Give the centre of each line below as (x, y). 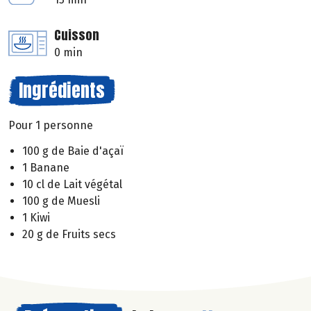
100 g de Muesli (61, 201)
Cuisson (77, 35)
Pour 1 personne (51, 126)
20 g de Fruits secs (69, 234)
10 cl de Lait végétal (72, 184)
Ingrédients (62, 91)
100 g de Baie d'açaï (73, 151)
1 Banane (46, 167)
